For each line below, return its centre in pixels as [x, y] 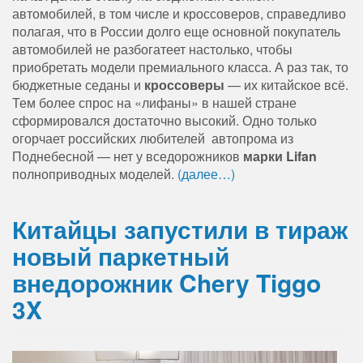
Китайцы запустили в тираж [180, 229]
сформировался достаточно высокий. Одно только [164, 121]
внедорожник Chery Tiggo [167, 283]
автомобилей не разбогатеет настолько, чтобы [152, 49]
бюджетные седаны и [78, 85]
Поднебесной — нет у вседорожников [128, 156]
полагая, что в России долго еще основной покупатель [176, 32]
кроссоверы [184, 85]
